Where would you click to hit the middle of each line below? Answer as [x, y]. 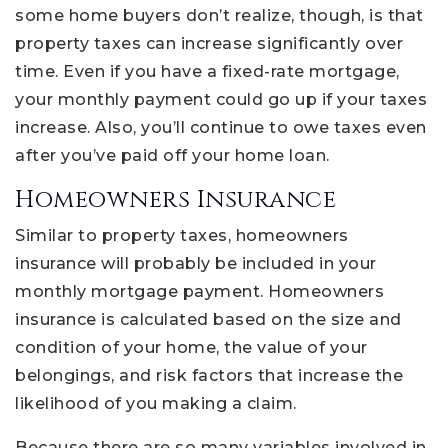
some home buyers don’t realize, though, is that [219, 16]
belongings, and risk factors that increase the [209, 376]
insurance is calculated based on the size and [208, 320]
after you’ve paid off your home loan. [172, 156]
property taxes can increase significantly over [209, 44]
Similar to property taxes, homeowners [182, 236]
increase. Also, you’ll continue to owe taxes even [221, 128]
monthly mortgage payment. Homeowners [199, 292]
